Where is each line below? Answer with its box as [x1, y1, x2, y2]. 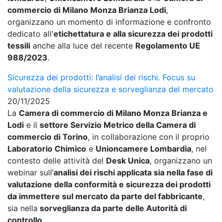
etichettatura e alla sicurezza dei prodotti [54, 29, 213, 39]
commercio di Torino [7, 132, 88, 142]
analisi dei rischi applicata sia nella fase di [54, 167, 213, 177]
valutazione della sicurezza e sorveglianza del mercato [7, 84, 214, 94]
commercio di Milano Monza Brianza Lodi [7, 5, 166, 15]
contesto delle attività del [7, 156, 106, 166]
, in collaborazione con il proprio [88, 132, 210, 142]
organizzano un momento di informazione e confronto [7, 17, 211, 27]
